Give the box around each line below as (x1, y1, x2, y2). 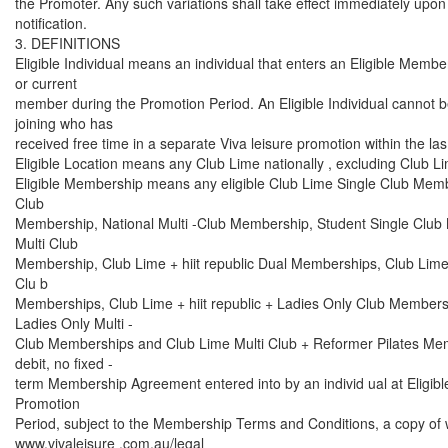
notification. (15, 13, 87, 33)
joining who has (15, 113, 113, 133)
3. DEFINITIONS (15, 33, 120, 53)
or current (15, 73, 77, 93)
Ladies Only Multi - (15, 313, 133, 333)
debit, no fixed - (15, 353, 113, 373)
